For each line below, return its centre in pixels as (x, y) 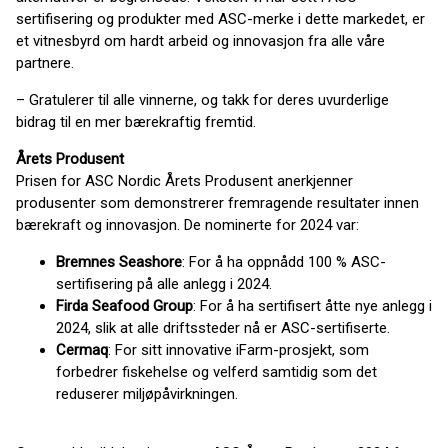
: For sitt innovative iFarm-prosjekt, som (238, 350)
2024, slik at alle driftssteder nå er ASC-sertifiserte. (223, 328)
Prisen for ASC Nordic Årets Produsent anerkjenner (184, 181)
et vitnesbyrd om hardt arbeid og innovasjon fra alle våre (200, 41)
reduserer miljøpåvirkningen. (147, 394)
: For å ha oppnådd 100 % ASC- (284, 262)
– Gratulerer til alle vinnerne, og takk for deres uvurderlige (202, 100)
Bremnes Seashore (119, 262)
